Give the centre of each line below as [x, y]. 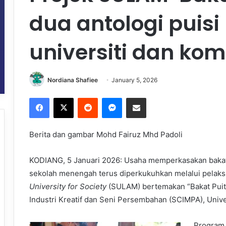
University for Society [68, 187]
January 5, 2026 [134, 80]
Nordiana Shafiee [73, 80]
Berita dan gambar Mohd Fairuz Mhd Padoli [106, 135]
